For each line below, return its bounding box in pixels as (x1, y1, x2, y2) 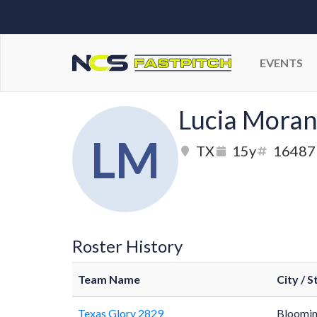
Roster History (72, 236, 183, 256)
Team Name (78, 272, 140, 286)
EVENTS (260, 56, 303, 69)
